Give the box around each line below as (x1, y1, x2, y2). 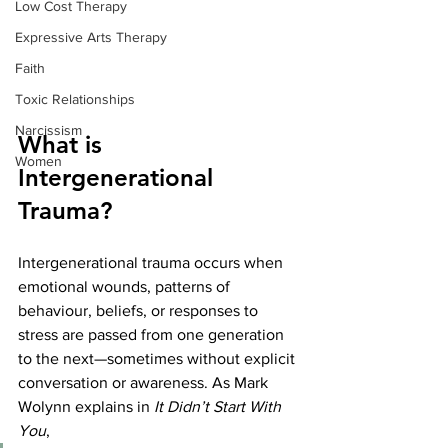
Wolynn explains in (18, 397, 154, 415)
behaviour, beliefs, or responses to (18, 301, 262, 319)
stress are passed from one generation (18, 325, 288, 343)
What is (18, 129, 109, 159)
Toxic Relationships (15, 91, 135, 107)
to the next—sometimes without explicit (18, 349, 299, 367)
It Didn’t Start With (154, 397, 285, 415)
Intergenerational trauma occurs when (18, 253, 287, 271)
